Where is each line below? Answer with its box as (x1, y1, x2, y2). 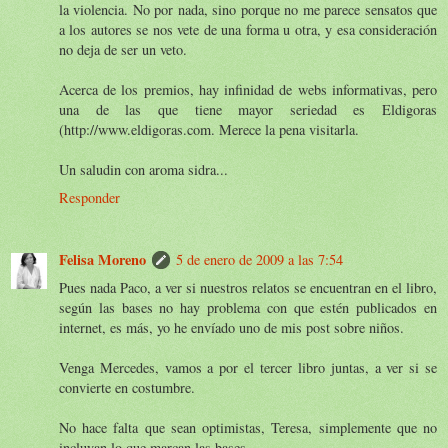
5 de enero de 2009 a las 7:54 (176, 249, 343, 269)
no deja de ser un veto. (59, 39, 187, 59)
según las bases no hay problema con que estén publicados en (59, 297, 437, 317)
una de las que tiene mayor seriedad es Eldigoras (59, 99, 437, 119)
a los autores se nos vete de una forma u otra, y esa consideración (59, 19, 437, 39)
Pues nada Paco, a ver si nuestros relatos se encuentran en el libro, (59, 277, 437, 297)
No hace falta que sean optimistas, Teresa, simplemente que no (59, 417, 437, 437)
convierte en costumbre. (59, 377, 195, 397)
